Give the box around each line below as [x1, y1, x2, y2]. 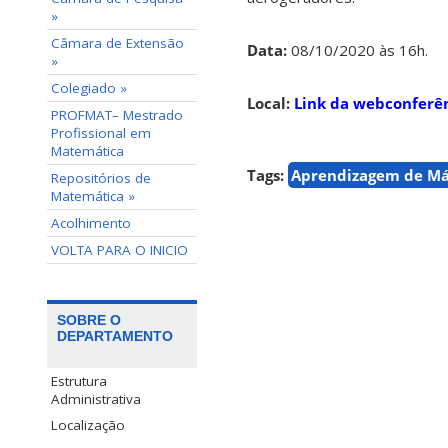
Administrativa [51, 390, 141, 409]
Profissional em [51, 124, 151, 142]
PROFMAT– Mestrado [51, 106, 183, 124]
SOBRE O [57, 312, 121, 329]
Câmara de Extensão [51, 34, 184, 52]
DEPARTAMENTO [57, 328, 173, 345]
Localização [51, 416, 125, 435]
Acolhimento [51, 214, 131, 232]
